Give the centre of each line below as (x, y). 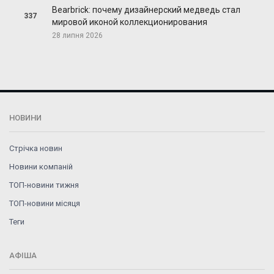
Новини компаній (41, 167)
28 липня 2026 (77, 36)
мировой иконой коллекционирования (129, 22)
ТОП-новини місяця (45, 204)
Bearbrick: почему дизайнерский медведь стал (146, 10)
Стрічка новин (36, 149)
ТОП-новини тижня (44, 185)
